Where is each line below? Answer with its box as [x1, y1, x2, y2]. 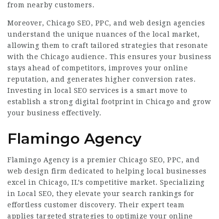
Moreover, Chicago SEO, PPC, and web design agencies [7, 19, 205, 27]
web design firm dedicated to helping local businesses [7, 167, 207, 175]
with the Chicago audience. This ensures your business [7, 53, 212, 61]
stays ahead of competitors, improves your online [7, 64, 188, 72]
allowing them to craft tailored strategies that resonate [7, 42, 208, 49]
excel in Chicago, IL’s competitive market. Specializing [7, 178, 205, 186]
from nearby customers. [7, 1, 94, 9]
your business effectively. [7, 109, 101, 117]
